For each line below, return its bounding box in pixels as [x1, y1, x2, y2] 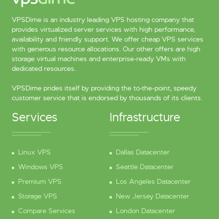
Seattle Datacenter [116, 162, 174, 172]
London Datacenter [116, 206, 175, 216]
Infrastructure [109, 110, 180, 125]
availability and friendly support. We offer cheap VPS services [11, 35, 203, 44]
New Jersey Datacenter [116, 192, 189, 201]
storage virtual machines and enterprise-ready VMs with [11, 54, 186, 64]
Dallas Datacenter [116, 148, 170, 157]
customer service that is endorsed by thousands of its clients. [11, 93, 202, 103]
